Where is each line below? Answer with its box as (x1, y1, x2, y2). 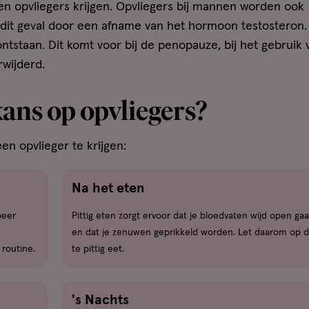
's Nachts (72, 293, 129, 308)
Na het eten (72, 181, 145, 196)
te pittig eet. (72, 244, 124, 255)
